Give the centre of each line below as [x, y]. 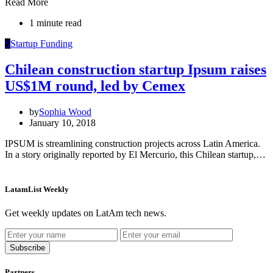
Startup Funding [41, 44]
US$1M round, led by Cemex [95, 86]
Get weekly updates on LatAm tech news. [86, 213]
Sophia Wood [65, 112]
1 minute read [55, 23]
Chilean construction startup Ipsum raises [136, 69]
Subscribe [27, 248]
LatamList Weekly [37, 190]
